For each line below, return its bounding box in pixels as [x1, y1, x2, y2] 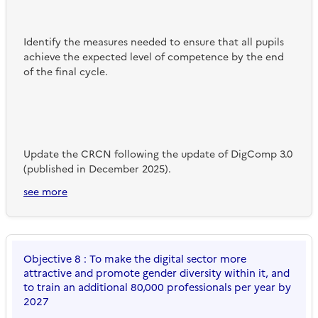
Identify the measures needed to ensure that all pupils [23, 35, 284, 50]
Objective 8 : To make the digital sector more [23, 251, 246, 268]
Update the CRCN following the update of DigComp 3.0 [23, 147, 292, 163]
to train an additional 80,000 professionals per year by [23, 280, 291, 296]
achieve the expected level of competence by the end [23, 50, 284, 65]
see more [23, 185, 67, 200]
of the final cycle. [23, 65, 108, 80]
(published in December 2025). [23, 162, 171, 177]
